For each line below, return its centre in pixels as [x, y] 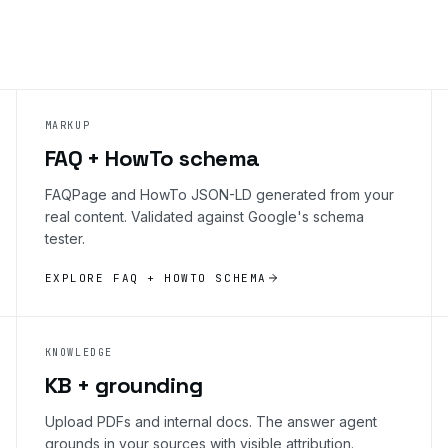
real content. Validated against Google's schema [204, 216]
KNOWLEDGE [79, 352]
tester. [64, 238]
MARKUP [67, 125]
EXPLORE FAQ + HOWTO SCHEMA [155, 277]
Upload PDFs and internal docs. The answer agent [210, 421]
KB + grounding [123, 384]
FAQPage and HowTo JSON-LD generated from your [219, 194]
